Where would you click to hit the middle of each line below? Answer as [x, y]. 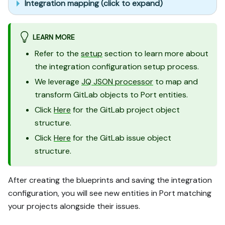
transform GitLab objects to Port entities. [111, 94]
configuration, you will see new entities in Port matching [110, 193]
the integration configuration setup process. [117, 66]
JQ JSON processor [117, 81]
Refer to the [58, 53]
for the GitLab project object [125, 109]
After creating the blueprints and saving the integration [110, 180]
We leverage [58, 81]
